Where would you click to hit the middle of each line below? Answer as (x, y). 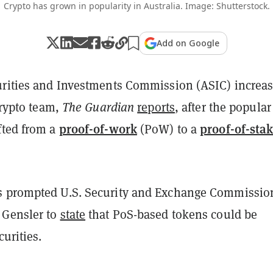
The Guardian (100, 107)
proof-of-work (98, 128)
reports (156, 107)
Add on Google (188, 43)
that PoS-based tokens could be (172, 214)
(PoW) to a (168, 129)
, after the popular (223, 107)
